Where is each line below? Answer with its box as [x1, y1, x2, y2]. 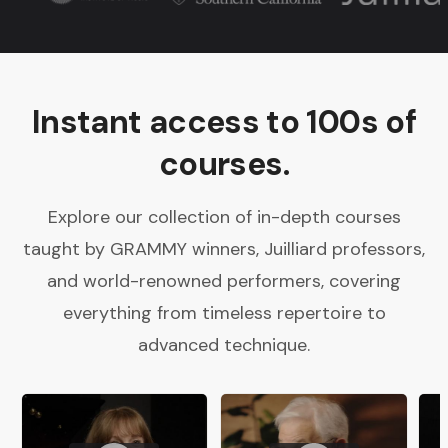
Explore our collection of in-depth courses [47, 204, 401, 229]
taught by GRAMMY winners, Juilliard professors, [23, 236, 425, 261]
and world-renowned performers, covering [47, 268, 401, 293]
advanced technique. [138, 332, 310, 357]
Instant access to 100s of [32, 100, 416, 143]
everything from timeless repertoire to [62, 300, 386, 325]
